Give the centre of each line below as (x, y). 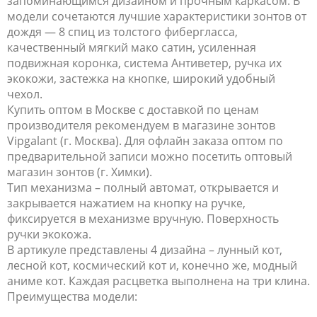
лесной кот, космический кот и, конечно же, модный (152, 266)
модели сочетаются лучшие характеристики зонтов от (157, 17)
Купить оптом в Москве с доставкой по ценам (133, 110)
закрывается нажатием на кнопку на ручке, (126, 203)
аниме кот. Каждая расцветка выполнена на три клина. (158, 281)
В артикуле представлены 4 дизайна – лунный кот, (145, 250)
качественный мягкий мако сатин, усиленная (132, 48)
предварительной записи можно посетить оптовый (150, 157)
